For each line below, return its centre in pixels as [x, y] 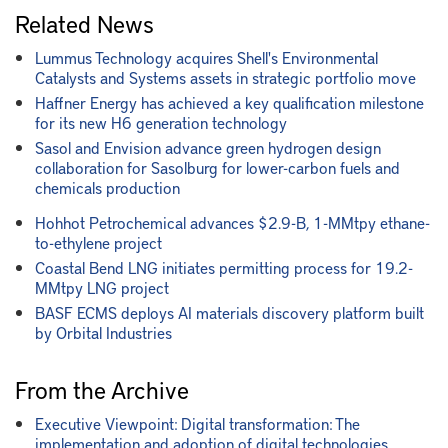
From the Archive [102, 389]
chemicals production [107, 186]
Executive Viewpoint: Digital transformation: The [197, 422]
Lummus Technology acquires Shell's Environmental [206, 56]
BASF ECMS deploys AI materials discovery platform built [229, 311]
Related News [84, 23]
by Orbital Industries [103, 331]
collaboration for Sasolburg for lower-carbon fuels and [217, 166]
